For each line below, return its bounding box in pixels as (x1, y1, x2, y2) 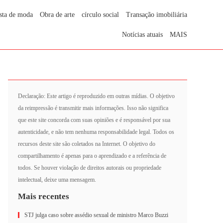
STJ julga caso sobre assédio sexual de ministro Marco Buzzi (24, 212, 168, 219)
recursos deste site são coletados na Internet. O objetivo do (18, 140, 155, 147)
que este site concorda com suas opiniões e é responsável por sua (18, 116, 170, 123)
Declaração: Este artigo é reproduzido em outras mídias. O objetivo (18, 93, 175, 100)
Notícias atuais (122, 31, 163, 38)
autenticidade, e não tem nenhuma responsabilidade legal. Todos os (18, 128, 174, 135)
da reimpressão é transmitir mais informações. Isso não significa (18, 105, 168, 111)
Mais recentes (18, 192, 69, 201)
